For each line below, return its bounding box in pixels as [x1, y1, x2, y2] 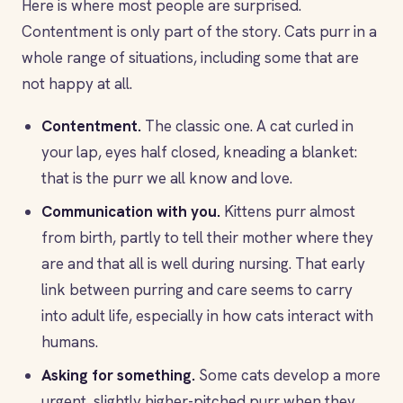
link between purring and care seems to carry [41, 280, 353, 300]
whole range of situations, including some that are [22, 48, 359, 67]
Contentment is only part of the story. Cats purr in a [22, 22, 377, 41]
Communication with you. [41, 201, 220, 221]
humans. [41, 332, 98, 352]
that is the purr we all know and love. [41, 168, 292, 188]
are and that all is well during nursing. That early [41, 254, 365, 273]
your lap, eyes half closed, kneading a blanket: [41, 142, 357, 162]
